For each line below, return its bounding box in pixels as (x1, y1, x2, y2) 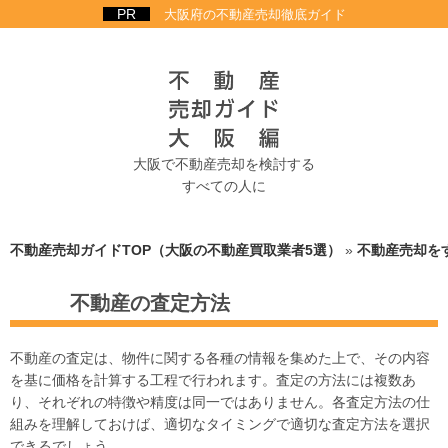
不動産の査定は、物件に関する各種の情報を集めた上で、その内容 (10, 350, 430, 366)
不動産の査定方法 (70, 292, 230, 314)
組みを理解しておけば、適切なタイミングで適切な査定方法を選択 (10, 416, 430, 432)
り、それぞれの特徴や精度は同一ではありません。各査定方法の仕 (10, 394, 430, 410)
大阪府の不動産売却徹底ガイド (163, 7, 346, 22)
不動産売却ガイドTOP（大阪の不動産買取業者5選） (10, 242, 341, 258)
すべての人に (182, 177, 266, 194)
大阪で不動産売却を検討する (133, 155, 315, 172)
